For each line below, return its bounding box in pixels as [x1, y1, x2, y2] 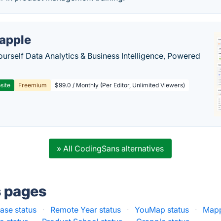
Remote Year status [50, 204, 121, 215]
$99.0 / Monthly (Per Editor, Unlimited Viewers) [55, 81, 185, 89]
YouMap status [135, 204, 189, 215]
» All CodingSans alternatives [57, 143, 164, 153]
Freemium [18, 81, 47, 89]
